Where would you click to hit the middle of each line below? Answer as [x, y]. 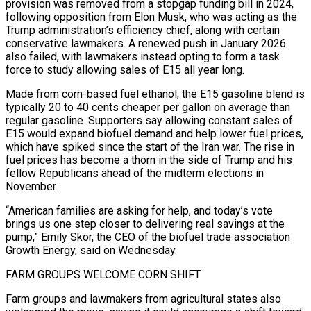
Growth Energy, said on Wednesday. [91, 250]
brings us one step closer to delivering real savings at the [145, 224]
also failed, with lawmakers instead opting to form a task [143, 56]
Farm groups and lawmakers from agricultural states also [143, 299]
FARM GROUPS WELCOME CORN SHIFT [103, 274]
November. [32, 186]
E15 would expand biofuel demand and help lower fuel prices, [154, 133]
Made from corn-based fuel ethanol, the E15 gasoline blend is [155, 94]
